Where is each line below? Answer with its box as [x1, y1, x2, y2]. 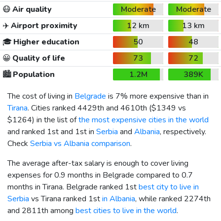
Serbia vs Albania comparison [30, 138, 130, 149]
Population [11, 69, 55, 80]
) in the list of [32, 114, 78, 125]
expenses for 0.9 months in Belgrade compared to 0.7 [7, 169, 193, 181]
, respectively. [160, 126, 206, 137]
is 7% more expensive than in [106, 90, 209, 102]
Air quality [10, 3, 52, 15]
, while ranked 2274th [135, 193, 211, 204]
